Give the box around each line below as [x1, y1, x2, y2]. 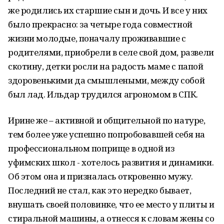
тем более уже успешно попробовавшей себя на [8, 128, 205, 140]
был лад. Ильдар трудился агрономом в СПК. [8, 88, 198, 100]
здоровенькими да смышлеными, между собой [8, 74, 205, 86]
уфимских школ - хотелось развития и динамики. [8, 156, 214, 168]
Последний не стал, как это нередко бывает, [8, 184, 191, 196]
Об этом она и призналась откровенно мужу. [8, 170, 193, 182]
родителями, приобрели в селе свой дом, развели [8, 46, 214, 58]
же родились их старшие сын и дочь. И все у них [8, 4, 207, 16]
